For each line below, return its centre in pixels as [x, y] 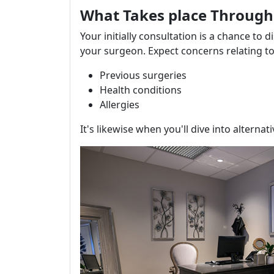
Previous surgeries [143, 75]
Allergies [120, 105]
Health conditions [141, 90]
